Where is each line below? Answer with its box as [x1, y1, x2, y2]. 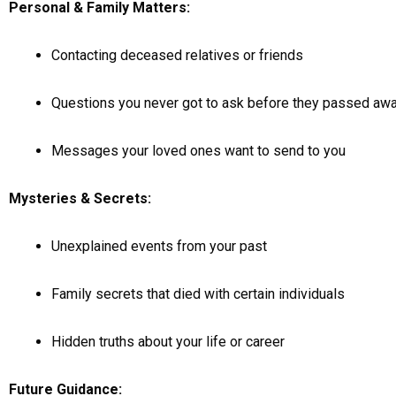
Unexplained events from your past [51, 238, 267, 255]
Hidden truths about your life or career [51, 333, 285, 350]
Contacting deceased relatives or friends [51, 47, 303, 64]
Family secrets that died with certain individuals [51, 286, 345, 302]
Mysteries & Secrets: [9, 190, 151, 207]
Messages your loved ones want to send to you [51, 142, 346, 159]
